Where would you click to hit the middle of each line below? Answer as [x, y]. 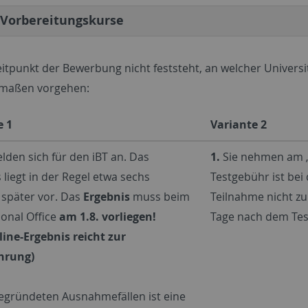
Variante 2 [239, 124]
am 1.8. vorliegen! [108, 216]
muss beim [160, 196]
